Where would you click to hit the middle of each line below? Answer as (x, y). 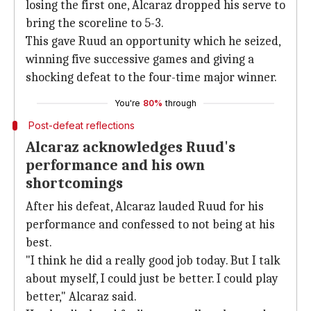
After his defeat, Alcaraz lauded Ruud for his (145, 207)
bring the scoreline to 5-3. (95, 23)
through (181, 103)
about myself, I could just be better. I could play (152, 279)
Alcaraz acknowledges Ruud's (131, 147)
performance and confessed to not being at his (150, 225)
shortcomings (74, 183)
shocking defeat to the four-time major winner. (151, 77)
